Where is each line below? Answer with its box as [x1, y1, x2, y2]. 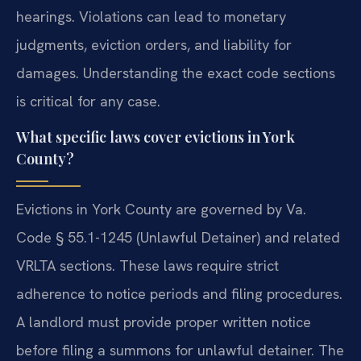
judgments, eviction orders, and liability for [16, 35, 292, 54]
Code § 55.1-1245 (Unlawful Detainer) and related [16, 228, 340, 247]
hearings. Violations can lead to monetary [16, 6, 286, 26]
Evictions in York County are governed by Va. [16, 200, 306, 219]
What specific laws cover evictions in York [16, 127, 295, 147]
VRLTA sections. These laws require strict [16, 256, 279, 276]
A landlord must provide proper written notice [16, 313, 311, 332]
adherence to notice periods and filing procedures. [16, 284, 342, 304]
